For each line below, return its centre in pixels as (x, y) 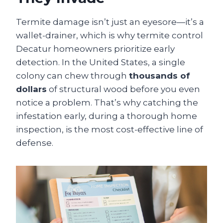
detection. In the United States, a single (101, 62)
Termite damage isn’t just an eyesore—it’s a (110, 22)
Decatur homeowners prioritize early (95, 49)
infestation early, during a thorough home (107, 116)
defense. (35, 143)
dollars (31, 89)
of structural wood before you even (123, 89)
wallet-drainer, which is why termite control (110, 35)
